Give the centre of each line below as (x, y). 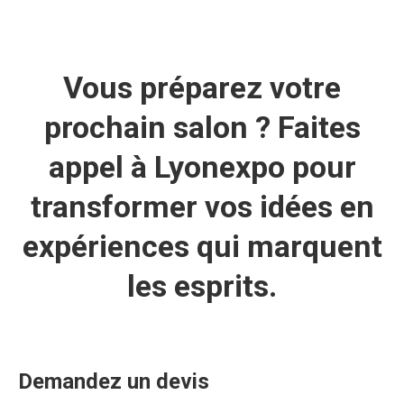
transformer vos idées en (202, 207)
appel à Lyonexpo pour (202, 167)
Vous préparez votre (202, 87)
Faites (315, 127)
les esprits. (202, 286)
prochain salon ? (157, 127)
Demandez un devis (114, 381)
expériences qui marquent (202, 246)
